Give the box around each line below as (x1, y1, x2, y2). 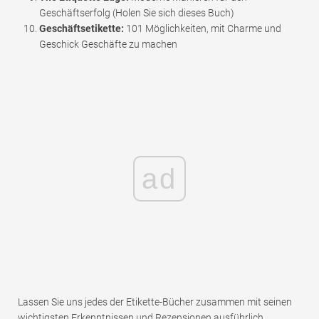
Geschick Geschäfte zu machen (39, 38, 177, 51)
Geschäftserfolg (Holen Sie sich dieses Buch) (39, 7, 234, 19)
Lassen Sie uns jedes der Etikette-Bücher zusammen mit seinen (18, 296, 292, 308)
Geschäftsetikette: (39, 23, 124, 35)
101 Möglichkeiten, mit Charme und (124, 23, 281, 35)
